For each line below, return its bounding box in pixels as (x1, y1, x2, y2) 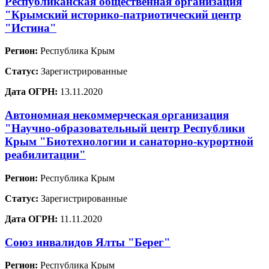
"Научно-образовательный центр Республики (5, 122, 245, 135)
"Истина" (5, 21, 56, 34)
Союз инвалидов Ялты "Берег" (5, 235, 171, 249)
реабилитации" (5, 148, 86, 162)
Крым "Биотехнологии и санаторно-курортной (5, 135, 253, 148)
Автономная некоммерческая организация (5, 109, 229, 122)
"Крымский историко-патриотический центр (5, 8, 241, 21)
